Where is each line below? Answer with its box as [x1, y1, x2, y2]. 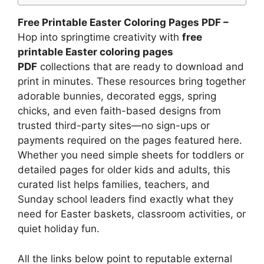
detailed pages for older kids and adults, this [18, 164, 230, 176]
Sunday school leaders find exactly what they [18, 193, 233, 205]
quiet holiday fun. [18, 223, 100, 235]
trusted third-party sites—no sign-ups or [18, 120, 210, 131]
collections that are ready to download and [37, 61, 244, 72]
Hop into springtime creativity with [18, 31, 182, 43]
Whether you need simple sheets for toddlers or [18, 149, 244, 161]
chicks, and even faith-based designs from [18, 105, 221, 117]
